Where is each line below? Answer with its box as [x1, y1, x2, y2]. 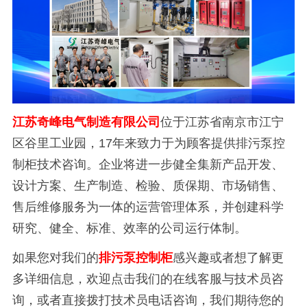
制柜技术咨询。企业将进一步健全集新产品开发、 [12, 158, 284, 172]
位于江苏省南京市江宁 [160, 115, 284, 130]
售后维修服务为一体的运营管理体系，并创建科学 [12, 200, 284, 214]
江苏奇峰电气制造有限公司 [12, 115, 160, 130]
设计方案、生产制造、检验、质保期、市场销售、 [12, 179, 284, 193]
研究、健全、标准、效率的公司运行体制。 [12, 221, 247, 236]
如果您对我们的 [12, 250, 99, 265]
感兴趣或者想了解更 [172, 250, 284, 265]
